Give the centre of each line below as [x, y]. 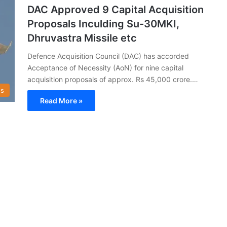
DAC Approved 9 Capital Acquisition [116, 9]
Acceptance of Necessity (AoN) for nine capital [105, 67]
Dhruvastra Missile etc [82, 38]
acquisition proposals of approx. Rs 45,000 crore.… [113, 79]
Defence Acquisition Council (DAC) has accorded [108, 56]
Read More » [61, 100]
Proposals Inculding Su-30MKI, [103, 24]
